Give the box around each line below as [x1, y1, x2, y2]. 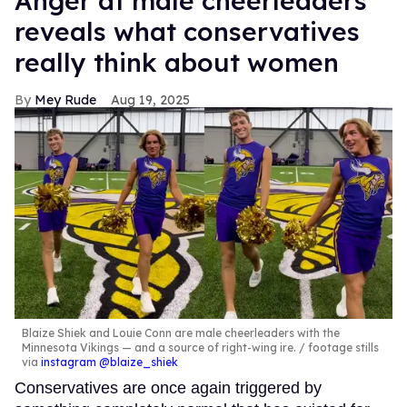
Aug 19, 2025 [111, 91, 190, 108]
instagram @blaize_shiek [41, 355, 178, 370]
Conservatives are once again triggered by [15, 379, 322, 398]
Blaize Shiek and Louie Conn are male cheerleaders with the [22, 326, 340, 341]
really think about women [15, 45, 339, 78]
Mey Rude [35, 91, 96, 108]
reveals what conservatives [15, 15, 360, 47]
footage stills [305, 341, 379, 355]
